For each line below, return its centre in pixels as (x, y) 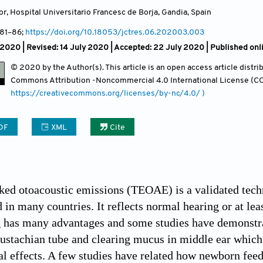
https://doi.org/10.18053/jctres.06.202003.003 (115, 32)
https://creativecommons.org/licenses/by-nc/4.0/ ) (108, 93)
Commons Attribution (51, 80)
